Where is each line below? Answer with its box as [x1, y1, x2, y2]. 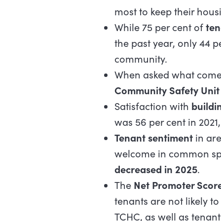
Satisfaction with [114, 99, 191, 113]
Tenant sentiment [114, 131, 193, 145]
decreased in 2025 [114, 162, 197, 176]
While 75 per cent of [114, 20, 206, 34]
